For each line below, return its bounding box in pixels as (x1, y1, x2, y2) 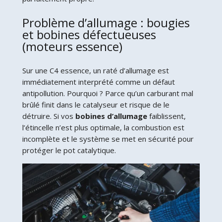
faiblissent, (147, 111, 186, 121)
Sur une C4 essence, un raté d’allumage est (22, 65, 169, 75)
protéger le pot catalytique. (22, 145, 116, 155)
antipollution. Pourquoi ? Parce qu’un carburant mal (22, 88, 193, 98)
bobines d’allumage (75, 111, 147, 121)
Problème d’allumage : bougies (22, 14, 190, 31)
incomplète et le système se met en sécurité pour (22, 133, 194, 144)
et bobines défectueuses (22, 26, 156, 43)
